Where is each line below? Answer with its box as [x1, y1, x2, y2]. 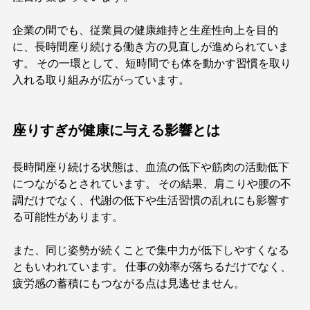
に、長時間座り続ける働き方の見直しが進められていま [12, 41, 289, 53]
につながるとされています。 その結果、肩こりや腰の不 [12, 178, 291, 190]
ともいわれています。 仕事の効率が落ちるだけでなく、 [12, 261, 291, 273]
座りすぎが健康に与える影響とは [12, 123, 220, 138]
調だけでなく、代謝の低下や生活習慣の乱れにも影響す [12, 194, 289, 206]
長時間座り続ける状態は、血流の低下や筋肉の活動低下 [12, 161, 289, 173]
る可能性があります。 [12, 211, 123, 223]
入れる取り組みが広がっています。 [12, 74, 190, 86]
